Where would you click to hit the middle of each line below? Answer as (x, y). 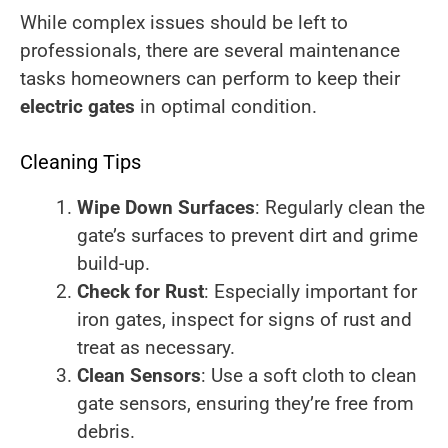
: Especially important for (310, 291)
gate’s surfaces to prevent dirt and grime (247, 235)
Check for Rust (140, 291)
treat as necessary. (156, 347)
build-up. (113, 263)
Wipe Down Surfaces (166, 207)
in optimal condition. (226, 107)
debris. (106, 431)
